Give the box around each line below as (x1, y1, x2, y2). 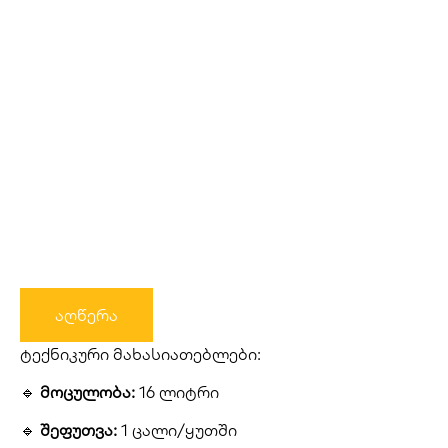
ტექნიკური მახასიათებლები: (20, 343, 261, 364)
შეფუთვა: (40, 420, 117, 441)
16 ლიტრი (135, 381, 219, 402)
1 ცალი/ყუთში (117, 420, 237, 441)
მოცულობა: (40, 381, 135, 402)
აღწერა (55, 304, 118, 325)
